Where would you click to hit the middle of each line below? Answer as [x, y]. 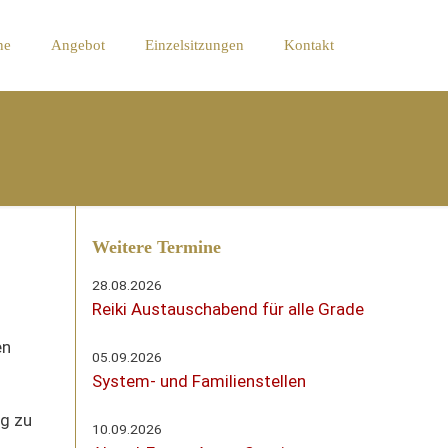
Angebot [78, 45]
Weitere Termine [156, 247]
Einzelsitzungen [194, 45]
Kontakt [309, 45]
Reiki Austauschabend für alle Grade [228, 309]
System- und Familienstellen [199, 381]
